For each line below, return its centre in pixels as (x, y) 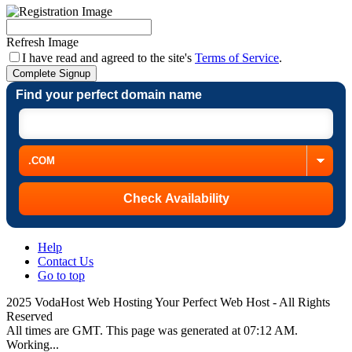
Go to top (61, 275)
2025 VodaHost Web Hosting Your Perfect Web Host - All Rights (168, 302)
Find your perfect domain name (109, 94)
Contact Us (66, 261)
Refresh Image (42, 42)
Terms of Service (237, 57)
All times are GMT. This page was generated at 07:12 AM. (152, 330)
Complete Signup (51, 73)
